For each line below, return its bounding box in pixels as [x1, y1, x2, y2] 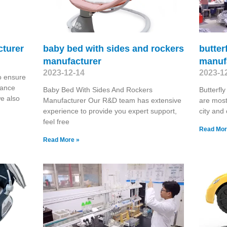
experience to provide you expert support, [43, 106, 177, 115]
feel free [43, 117, 69, 126]
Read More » [43, 136, 80, 143]
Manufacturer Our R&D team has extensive [43, 96, 181, 104]
